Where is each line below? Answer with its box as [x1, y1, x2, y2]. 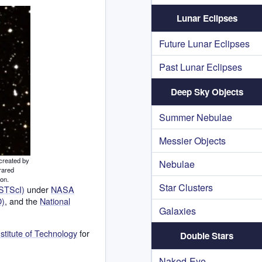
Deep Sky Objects [170, 85, 243, 98]
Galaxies [159, 204, 196, 218]
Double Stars [180, 229, 233, 242]
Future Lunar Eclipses [159, 37, 250, 50]
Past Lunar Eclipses [159, 60, 242, 74]
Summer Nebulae [159, 111, 232, 124]
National [40, 195, 70, 208]
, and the [5, 195, 40, 208]
